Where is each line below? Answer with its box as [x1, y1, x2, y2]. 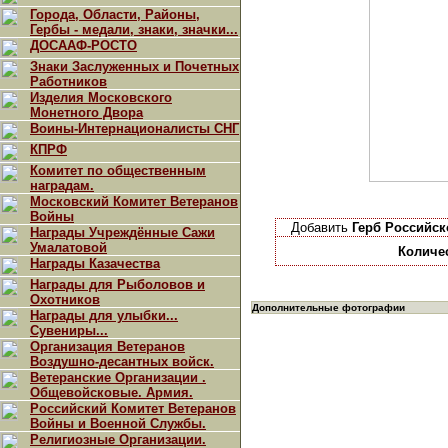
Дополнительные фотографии [252, 302, 405, 313]
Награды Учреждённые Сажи [30, 225, 215, 240]
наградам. [30, 178, 94, 193]
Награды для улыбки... [30, 308, 178, 323]
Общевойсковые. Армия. [30, 385, 193, 400]
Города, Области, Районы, [30, 7, 200, 22]
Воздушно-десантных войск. [30, 354, 214, 369]
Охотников [30, 292, 100, 307]
